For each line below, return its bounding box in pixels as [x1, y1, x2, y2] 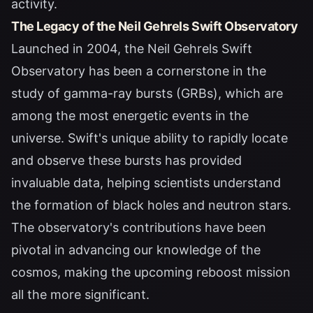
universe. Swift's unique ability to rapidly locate [11, 131, 288, 146]
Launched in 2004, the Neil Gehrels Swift [11, 41, 252, 57]
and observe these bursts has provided [11, 153, 242, 168]
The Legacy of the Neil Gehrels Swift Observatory [11, 19, 298, 34]
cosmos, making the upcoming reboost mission [11, 265, 291, 280]
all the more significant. [11, 287, 150, 303]
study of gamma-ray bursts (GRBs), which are [11, 86, 283, 101]
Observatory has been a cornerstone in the [11, 64, 266, 79]
